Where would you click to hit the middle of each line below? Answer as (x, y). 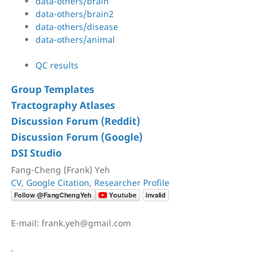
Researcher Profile (132, 182)
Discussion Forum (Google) (77, 137)
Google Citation (58, 182)
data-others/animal (75, 39)
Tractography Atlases (63, 105)
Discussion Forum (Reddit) (76, 121)
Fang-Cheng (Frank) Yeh (61, 169)
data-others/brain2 (75, 13)
